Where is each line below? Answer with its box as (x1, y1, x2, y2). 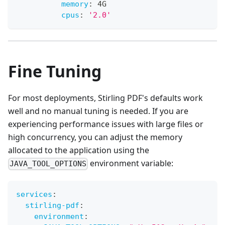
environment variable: (88, 158, 174, 169)
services (16, 189, 52, 199)
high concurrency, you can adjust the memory (8, 132, 182, 143)
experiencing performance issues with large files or (8, 119, 203, 130)
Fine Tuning (8, 60, 101, 82)
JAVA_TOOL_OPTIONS (10, 159, 87, 169)
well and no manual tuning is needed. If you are (8, 105, 188, 117)
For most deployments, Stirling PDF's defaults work (8, 92, 203, 104)
